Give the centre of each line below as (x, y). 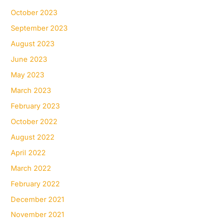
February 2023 (36, 106)
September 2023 (39, 28)
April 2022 (28, 153)
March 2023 (31, 90)
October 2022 (34, 121)
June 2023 (29, 60)
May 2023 (28, 75)
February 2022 (36, 184)
